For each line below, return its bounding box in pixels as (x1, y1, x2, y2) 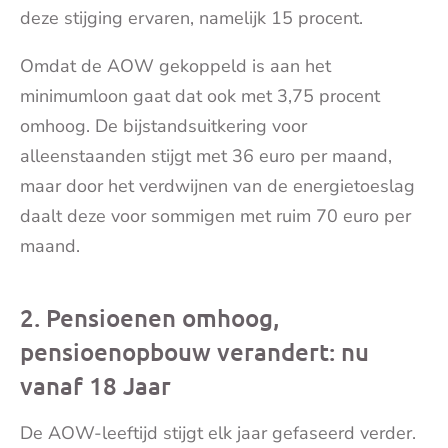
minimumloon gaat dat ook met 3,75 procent (20, 84, 380, 109)
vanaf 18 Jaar (20, 370, 171, 402)
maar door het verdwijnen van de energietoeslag (20, 174, 415, 199)
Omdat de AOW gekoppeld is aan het (20, 54, 331, 79)
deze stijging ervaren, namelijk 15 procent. (20, 6, 363, 31)
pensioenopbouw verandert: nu (20, 336, 369, 368)
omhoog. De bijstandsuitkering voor (20, 114, 307, 139)
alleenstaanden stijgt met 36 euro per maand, (20, 144, 392, 169)
